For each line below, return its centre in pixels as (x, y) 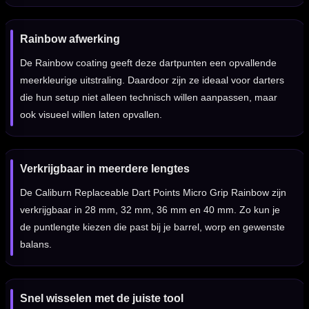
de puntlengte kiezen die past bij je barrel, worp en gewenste (152, 227)
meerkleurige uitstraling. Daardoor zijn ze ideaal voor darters (152, 80)
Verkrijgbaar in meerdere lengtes (105, 169)
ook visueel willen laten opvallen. (91, 115)
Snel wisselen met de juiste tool (102, 299)
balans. (36, 245)
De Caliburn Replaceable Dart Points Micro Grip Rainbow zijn (153, 193)
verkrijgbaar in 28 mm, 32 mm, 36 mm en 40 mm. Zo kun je (150, 210)
